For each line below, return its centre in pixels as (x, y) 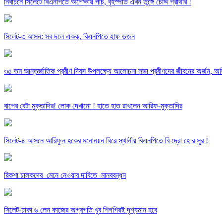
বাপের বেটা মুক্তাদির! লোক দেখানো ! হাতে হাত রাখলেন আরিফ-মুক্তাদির (93, 106)
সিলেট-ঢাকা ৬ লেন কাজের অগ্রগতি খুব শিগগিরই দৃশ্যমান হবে (81, 210)
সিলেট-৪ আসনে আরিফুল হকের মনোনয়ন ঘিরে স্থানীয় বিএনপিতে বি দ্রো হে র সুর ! (106, 140)
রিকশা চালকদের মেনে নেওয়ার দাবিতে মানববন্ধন (65, 175)
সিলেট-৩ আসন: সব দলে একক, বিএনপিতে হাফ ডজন (69, 36)
